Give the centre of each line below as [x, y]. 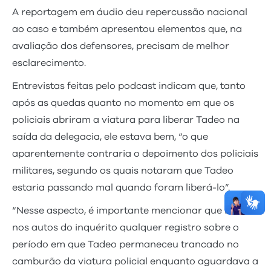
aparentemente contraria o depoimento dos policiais [135, 153]
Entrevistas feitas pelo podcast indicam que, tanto [129, 86]
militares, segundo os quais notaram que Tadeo [123, 170]
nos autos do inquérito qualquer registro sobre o [126, 227]
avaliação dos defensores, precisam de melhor [121, 46]
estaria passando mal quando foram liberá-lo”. [122, 187]
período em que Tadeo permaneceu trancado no [126, 244]
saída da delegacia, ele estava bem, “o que [110, 136]
